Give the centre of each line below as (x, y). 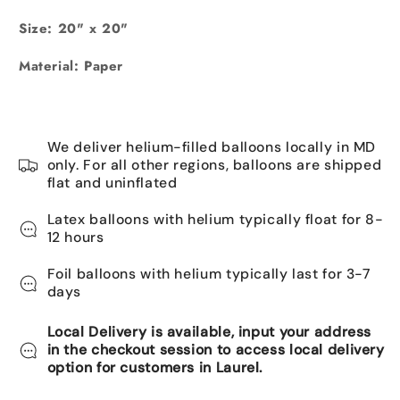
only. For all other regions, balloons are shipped (214, 165)
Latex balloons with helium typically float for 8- (215, 219)
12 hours (75, 237)
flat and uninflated (112, 183)
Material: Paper (71, 66)
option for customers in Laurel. (155, 367)
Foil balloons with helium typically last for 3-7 (208, 274)
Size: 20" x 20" (74, 29)
